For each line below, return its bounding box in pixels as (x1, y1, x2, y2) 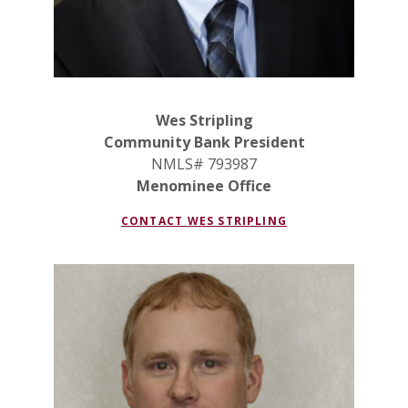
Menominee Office (137, 175, 271, 196)
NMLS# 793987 (151, 153, 257, 174)
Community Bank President (103, 131, 305, 152)
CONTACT (120, 212, 188, 229)
